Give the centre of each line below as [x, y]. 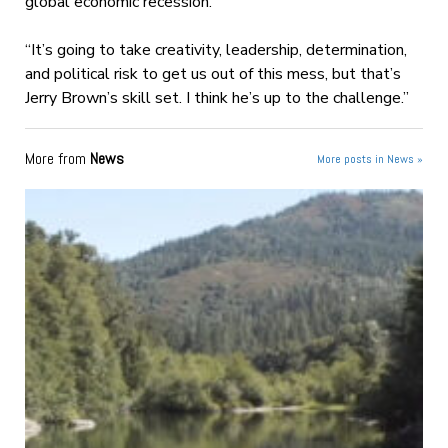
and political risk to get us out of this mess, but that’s [212, 73]
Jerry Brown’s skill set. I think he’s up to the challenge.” [216, 97]
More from [57, 158]
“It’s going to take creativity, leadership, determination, [215, 49]
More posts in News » [370, 158]
